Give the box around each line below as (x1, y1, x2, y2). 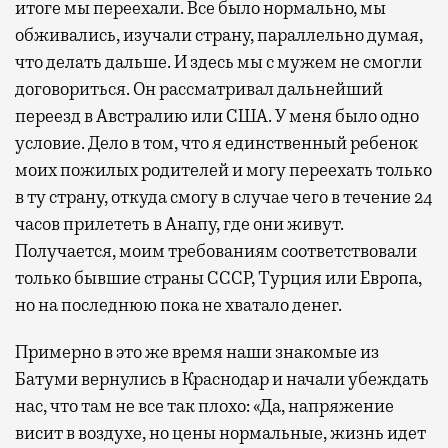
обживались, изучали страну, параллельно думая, (15, 23, 423, 46)
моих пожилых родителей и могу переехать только (15, 158, 432, 181)
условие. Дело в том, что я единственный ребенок (15, 131, 418, 154)
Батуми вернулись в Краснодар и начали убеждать (15, 367, 429, 390)
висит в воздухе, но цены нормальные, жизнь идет (15, 421, 426, 444)
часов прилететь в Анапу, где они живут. (15, 212, 344, 235)
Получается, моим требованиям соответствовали (15, 239, 417, 262)
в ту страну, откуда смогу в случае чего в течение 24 (15, 185, 433, 208)
